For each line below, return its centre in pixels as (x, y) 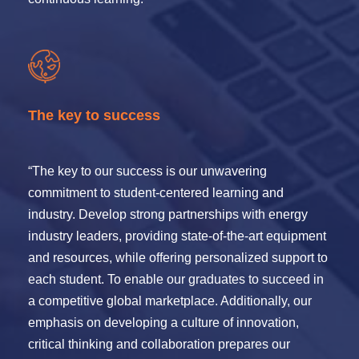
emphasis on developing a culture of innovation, (163, 323)
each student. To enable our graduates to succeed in (176, 279)
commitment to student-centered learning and (156, 193)
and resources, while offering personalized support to (178, 258)
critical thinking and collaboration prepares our (159, 344)
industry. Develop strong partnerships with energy (168, 214)
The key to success (94, 115)
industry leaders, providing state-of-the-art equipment (177, 236)
